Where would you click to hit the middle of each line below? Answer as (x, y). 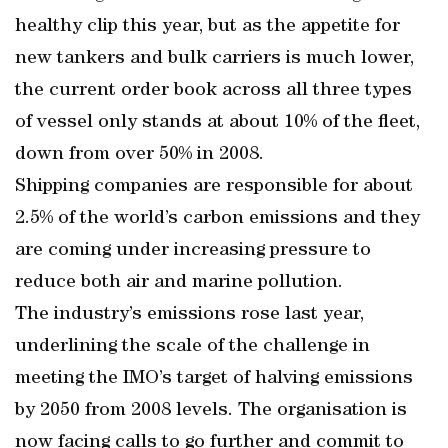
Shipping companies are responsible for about (214, 187)
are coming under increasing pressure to (193, 251)
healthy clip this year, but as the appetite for (207, 27)
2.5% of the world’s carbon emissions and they (217, 219)
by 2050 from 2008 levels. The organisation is (211, 411)
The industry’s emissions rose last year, (189, 315)
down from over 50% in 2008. (139, 155)
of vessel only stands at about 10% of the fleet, (217, 123)
